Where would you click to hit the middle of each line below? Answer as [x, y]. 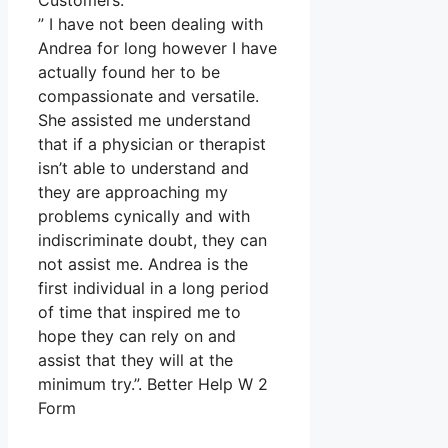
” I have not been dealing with [150, 24]
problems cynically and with [144, 216]
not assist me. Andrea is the [143, 264]
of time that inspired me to [139, 312]
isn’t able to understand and [143, 168]
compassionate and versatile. [148, 96]
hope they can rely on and [137, 336]
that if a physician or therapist [152, 144]
